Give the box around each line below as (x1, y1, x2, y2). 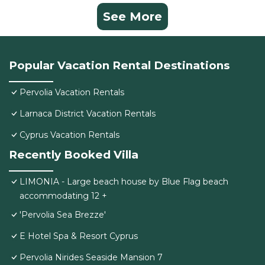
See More (103, 9, 162, 24)
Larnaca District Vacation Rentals (20, 108, 156, 119)
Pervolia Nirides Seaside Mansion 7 (20, 252, 163, 263)
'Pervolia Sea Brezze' (20, 209, 106, 221)
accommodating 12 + (20, 190, 107, 202)
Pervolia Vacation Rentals (20, 87, 124, 98)
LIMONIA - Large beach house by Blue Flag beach (20, 176, 228, 188)
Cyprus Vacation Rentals (20, 130, 119, 141)
